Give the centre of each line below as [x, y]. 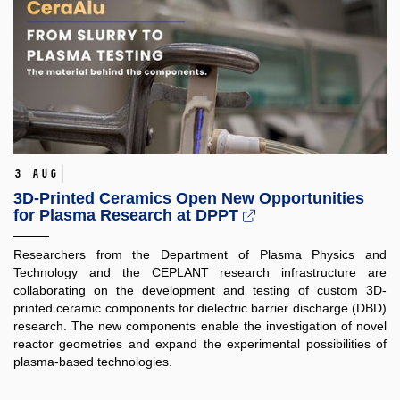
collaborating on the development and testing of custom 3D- [200, 291]
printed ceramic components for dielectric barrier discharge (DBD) [200, 308]
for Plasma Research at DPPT [128, 216]
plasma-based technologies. [93, 362]
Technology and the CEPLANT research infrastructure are [200, 273]
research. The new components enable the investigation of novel [200, 326]
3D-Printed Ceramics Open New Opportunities [189, 199]
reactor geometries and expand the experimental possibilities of [200, 344]
